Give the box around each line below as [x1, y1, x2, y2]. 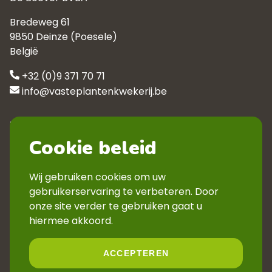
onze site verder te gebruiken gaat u [29, 199, 202, 213]
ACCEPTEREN [103, 248, 169, 258]
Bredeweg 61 [10, 15, 70, 29]
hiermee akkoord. [29, 214, 113, 228]
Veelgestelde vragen [10, 172, 109, 186]
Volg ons [10, 211, 64, 227]
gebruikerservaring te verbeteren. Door [29, 185, 219, 199]
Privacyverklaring [10, 158, 93, 172]
